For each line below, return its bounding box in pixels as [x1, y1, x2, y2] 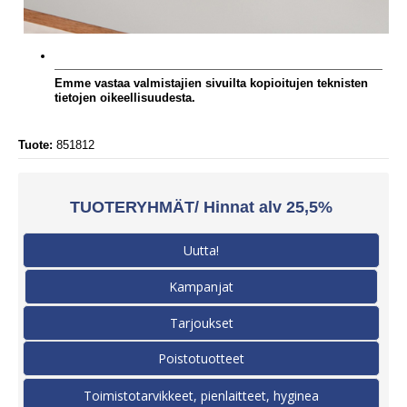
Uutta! [184, 241, 219, 259]
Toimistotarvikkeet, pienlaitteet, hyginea [84, 386, 319, 404]
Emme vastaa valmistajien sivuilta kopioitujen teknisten [55, 75, 368, 90]
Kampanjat [169, 277, 233, 295]
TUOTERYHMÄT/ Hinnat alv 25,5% [70, 197, 333, 216]
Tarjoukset [169, 313, 233, 332]
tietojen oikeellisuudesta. [55, 90, 195, 104]
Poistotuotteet [158, 349, 244, 367]
